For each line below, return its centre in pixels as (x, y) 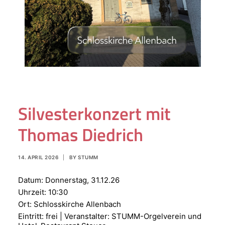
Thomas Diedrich (81, 135)
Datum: (32, 180)
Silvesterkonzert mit (94, 114)
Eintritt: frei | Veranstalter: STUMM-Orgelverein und (110, 216)
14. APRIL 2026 (38, 157)
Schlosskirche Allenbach (77, 204)
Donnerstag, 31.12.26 (82, 180)
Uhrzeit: (33, 192)
